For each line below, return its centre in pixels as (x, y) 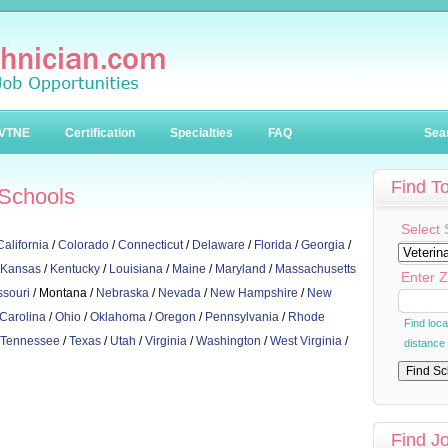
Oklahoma (118, 317)
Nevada (179, 293)
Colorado (83, 245)
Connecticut (150, 245)
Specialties (201, 133)
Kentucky (75, 269)
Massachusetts (315, 269)
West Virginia (306, 341)
